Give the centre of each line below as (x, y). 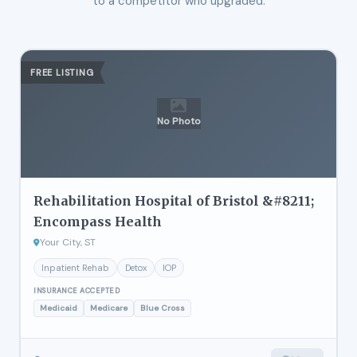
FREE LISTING (62, 72)
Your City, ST (68, 242)
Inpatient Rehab (75, 267)
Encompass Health (98, 221)
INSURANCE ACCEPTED (76, 290)
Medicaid (59, 308)
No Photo (178, 122)
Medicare (109, 308)
